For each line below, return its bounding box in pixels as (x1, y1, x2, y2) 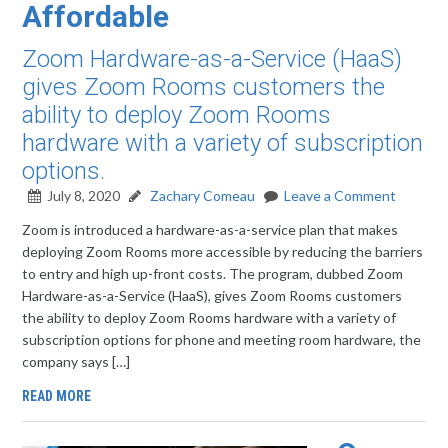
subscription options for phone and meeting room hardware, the (22, 331, 422, 348)
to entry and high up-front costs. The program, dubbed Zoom (22, 265, 404, 282)
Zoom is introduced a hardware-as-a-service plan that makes (22, 221, 399, 238)
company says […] (22, 353, 131, 370)
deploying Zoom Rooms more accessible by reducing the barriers (22, 243, 424, 260)
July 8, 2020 (47, 187, 121, 204)
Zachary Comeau (147, 187, 256, 204)
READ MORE (22, 388, 92, 404)
